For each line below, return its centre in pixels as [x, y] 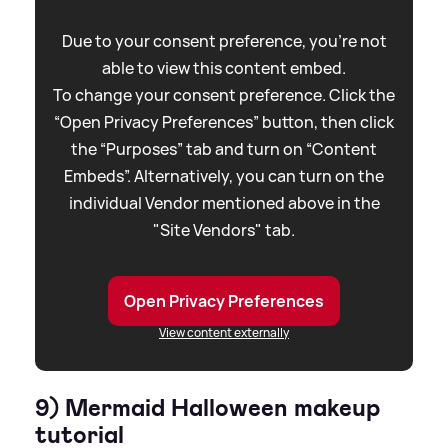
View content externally [224, 333]
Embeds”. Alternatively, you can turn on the [224, 176]
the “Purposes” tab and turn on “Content [224, 149]
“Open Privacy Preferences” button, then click [224, 122]
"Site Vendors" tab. [224, 230]
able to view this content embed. [224, 68]
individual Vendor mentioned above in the [224, 203]
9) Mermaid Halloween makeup [207, 408]
